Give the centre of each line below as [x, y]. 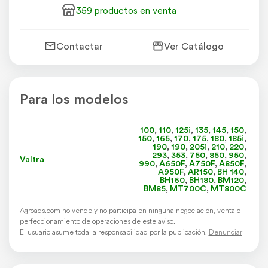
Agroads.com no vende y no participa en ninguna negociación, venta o [130, 211]
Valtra [32, 159]
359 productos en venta [126, 10]
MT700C [188, 189]
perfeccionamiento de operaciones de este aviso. [97, 221]
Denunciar [225, 232]
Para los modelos [74, 99]
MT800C [228, 189]
